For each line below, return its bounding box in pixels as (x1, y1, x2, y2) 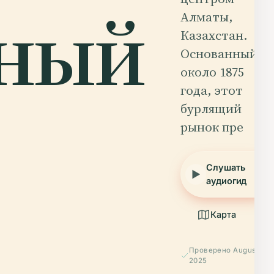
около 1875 (180, 62, 244, 81)
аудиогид (206, 175, 247, 186)
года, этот (180, 81, 243, 99)
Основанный (180, 44, 257, 62)
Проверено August (188, 245, 259, 254)
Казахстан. (180, 26, 248, 44)
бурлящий (180, 99, 242, 117)
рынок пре (180, 117, 243, 136)
